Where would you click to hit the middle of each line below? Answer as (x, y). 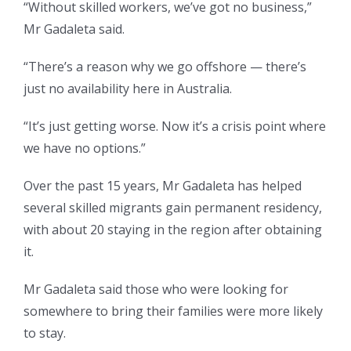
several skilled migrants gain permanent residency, (173, 208)
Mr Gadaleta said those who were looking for (156, 289)
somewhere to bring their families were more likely (173, 311)
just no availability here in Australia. (128, 89)
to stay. (45, 333)
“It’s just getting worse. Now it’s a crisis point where (175, 127)
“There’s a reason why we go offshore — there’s (165, 67)
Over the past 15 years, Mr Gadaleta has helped (163, 186)
